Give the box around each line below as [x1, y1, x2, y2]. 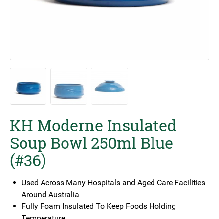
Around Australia [22, 190, 79, 199]
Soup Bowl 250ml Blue [10, 132, 173, 153]
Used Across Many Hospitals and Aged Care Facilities [22, 178, 205, 188]
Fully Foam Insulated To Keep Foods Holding [22, 201, 176, 211]
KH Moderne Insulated [10, 114, 176, 136]
